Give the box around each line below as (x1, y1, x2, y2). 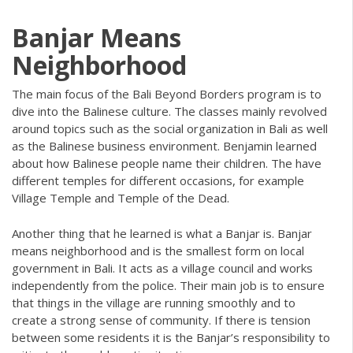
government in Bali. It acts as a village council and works (12, 259, 313, 276)
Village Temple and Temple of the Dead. (12, 190, 232, 206)
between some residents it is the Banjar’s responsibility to (12, 329, 330, 345)
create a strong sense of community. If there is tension (12, 311, 310, 328)
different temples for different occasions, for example (12, 173, 304, 189)
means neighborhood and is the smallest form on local (12, 242, 304, 258)
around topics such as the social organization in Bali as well (12, 121, 328, 137)
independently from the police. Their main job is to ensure (12, 277, 325, 293)
